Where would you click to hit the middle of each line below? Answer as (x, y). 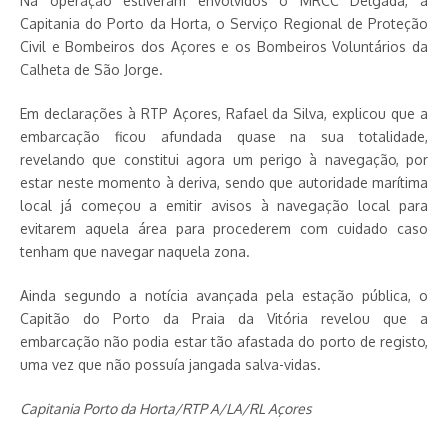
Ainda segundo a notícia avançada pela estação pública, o (224, 295)
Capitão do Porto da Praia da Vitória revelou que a (224, 318)
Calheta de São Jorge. (91, 69)
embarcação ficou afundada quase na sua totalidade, (224, 136)
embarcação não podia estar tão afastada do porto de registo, (224, 341)
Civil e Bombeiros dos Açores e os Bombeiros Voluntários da (224, 46)
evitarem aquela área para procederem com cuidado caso (224, 228)
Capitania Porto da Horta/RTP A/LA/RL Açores (166, 408)
